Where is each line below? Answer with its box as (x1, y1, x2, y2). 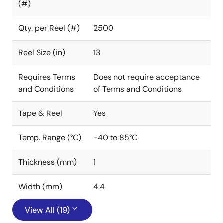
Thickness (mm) (18, 157, 77, 167)
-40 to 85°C (93, 132, 137, 143)
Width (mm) (18, 181, 62, 192)
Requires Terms (18, 72, 75, 82)
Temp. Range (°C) (18, 132, 81, 143)
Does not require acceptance (93, 72, 200, 82)
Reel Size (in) (18, 47, 65, 58)
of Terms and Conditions (93, 84, 182, 94)
